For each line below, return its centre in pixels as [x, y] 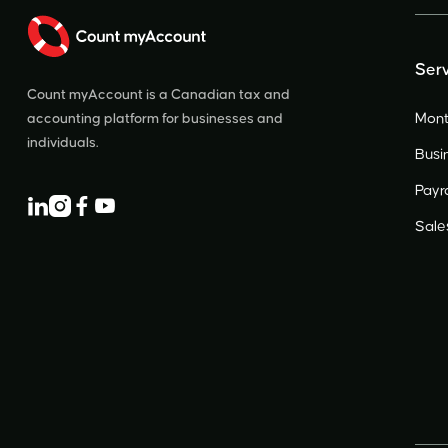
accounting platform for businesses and [155, 119]
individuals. [62, 143]
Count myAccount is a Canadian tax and [158, 95]
